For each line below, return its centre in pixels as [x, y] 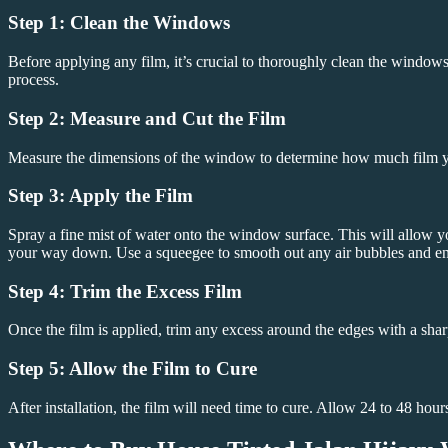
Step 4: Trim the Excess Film [125, 291]
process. [33, 80]
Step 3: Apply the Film [100, 196]
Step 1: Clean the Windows [119, 23]
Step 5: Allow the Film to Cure [132, 369]
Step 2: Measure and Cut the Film [147, 118]
